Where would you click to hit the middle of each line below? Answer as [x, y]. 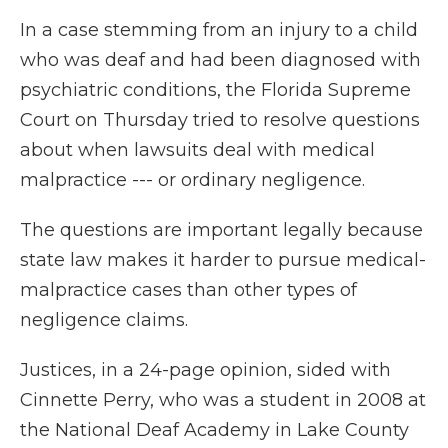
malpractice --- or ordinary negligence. [192, 180]
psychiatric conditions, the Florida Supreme [215, 90]
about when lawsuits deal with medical [197, 150]
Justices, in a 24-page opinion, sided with [205, 370]
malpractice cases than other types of [188, 290]
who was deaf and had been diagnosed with [220, 60]
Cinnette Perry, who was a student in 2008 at [223, 400]
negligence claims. [104, 320]
